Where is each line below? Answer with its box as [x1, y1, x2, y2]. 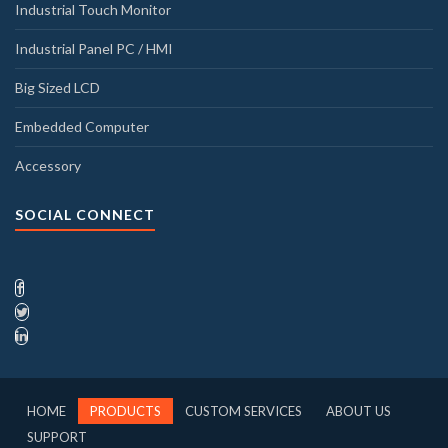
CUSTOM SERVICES [185, 402, 302, 419]
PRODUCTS [90, 402, 161, 419]
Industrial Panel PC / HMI [15, 39, 173, 57]
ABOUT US [326, 402, 391, 419]
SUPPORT [27, 428, 87, 445]
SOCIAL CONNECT [15, 205, 155, 223]
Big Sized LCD [15, 78, 100, 96]
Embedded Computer [15, 117, 149, 135]
